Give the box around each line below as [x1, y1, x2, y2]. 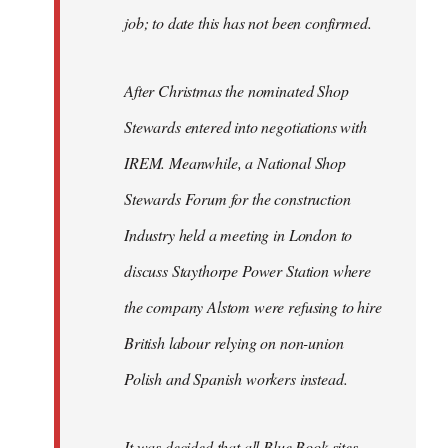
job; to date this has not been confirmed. [124, 11, 372, 33]
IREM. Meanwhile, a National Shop [124, 151, 346, 173]
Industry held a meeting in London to [124, 223, 353, 245]
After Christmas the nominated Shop [124, 79, 349, 101]
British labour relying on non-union [124, 331, 344, 353]
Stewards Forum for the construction [124, 187, 351, 209]
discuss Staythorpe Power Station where [124, 259, 371, 281]
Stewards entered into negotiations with [124, 115, 367, 137]
